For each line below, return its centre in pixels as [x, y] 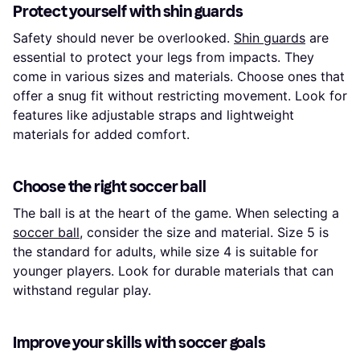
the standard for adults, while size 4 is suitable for [166, 251]
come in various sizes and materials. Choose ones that [179, 76]
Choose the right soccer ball [110, 186]
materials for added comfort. [101, 134]
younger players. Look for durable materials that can [173, 270]
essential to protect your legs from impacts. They [164, 57]
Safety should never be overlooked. [123, 37]
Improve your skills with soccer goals [139, 342]
